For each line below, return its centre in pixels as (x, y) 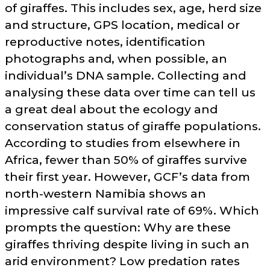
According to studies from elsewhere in (123, 143)
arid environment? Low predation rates (122, 261)
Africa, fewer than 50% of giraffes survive (126, 160)
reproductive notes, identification (105, 42)
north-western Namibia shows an (105, 194)
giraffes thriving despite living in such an (127, 244)
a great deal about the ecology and (111, 109)
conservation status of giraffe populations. (133, 126)
